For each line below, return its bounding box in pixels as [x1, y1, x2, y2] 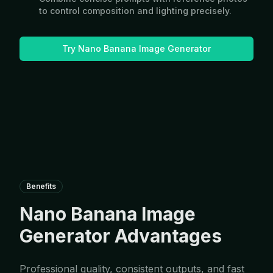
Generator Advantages [19, 225, 222, 247]
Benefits [26, 182, 56, 191]
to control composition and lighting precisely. [39, 5, 232, 16]
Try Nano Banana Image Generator [62, 43, 211, 54]
